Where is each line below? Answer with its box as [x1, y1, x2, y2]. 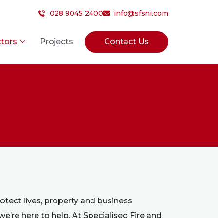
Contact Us [104, 36, 149, 46]
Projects [39, 36, 73, 46]
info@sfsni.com [114, 9, 168, 18]
